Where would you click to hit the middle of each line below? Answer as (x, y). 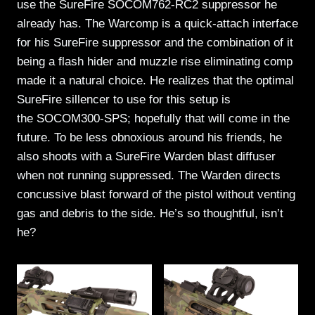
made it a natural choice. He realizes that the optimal (155, 80)
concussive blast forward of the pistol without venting (156, 194)
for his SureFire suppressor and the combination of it (155, 42)
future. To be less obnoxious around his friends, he (149, 137)
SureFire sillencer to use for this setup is (124, 99)
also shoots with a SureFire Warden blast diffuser (146, 156)
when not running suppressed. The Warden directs (149, 175)
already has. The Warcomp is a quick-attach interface (157, 23)
